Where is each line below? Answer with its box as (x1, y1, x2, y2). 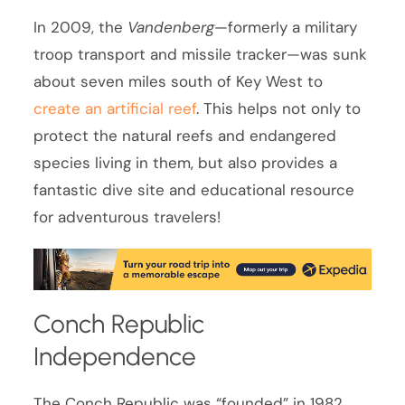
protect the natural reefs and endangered (33, 125, 337, 146)
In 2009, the (33, 16, 128, 37)
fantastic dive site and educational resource (33, 179, 355, 200)
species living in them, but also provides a (33, 152, 338, 173)
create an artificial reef (33, 98, 197, 118)
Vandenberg (127, 16, 215, 37)
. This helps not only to (196, 98, 362, 118)
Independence (33, 340, 197, 372)
